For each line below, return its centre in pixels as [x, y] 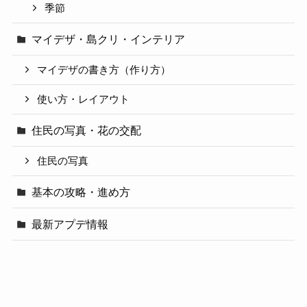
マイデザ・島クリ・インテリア [109, 39]
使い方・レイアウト [84, 99]
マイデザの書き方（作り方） [104, 70]
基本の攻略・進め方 [81, 192]
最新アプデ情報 [70, 224]
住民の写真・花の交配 [87, 130]
